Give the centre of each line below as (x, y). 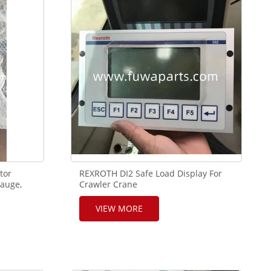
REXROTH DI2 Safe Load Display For (151, 174)
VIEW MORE (119, 209)
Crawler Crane (109, 184)
